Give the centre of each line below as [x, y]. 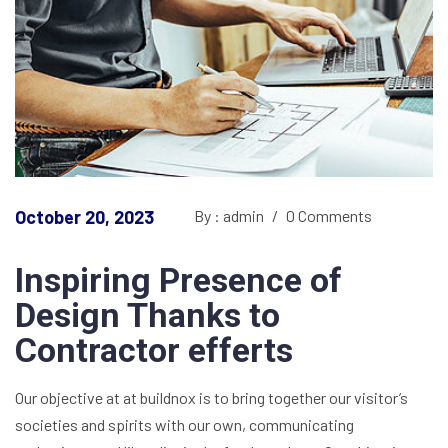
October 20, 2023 [84, 216]
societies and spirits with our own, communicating [184, 424]
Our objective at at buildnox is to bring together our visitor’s [211, 397]
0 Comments [327, 215]
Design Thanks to [147, 314]
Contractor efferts [154, 349]
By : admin [230, 215]
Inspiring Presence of [178, 279]
